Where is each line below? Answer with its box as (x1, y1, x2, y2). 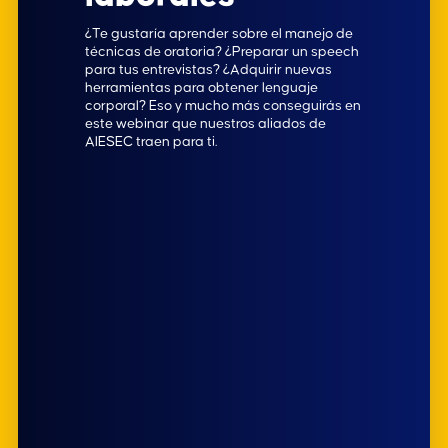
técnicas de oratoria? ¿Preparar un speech (85, 44, 360, 59)
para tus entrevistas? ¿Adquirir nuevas (85, 62, 333, 77)
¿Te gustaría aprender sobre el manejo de (85, 26, 354, 41)
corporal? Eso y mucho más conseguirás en (85, 98, 362, 113)
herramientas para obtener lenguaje (85, 80, 319, 95)
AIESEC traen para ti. (85, 134, 218, 149)
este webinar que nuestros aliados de (85, 116, 327, 131)
